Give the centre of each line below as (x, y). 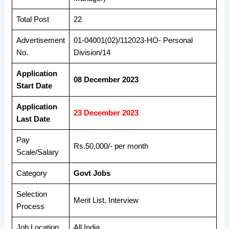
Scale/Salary (38, 152)
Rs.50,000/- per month (111, 146)
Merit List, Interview (106, 200)
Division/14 (92, 52)
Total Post (33, 19)
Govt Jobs (92, 173)
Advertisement (41, 40)
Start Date (35, 86)
